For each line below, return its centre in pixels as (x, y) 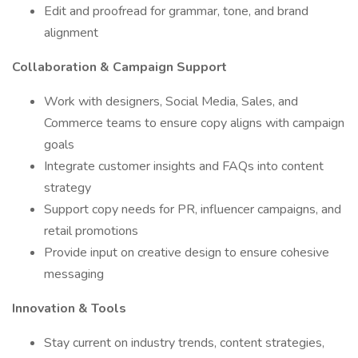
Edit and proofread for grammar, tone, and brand (176, 11)
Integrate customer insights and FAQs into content (184, 166)
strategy (68, 188)
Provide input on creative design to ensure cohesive (187, 253)
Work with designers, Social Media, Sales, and (171, 101)
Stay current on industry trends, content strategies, (184, 343)
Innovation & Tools (69, 308)
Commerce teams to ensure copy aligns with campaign (194, 123)
